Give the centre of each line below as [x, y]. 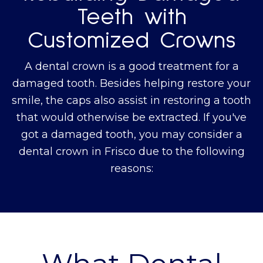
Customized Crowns [131, 41]
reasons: [131, 169]
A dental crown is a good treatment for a [131, 67]
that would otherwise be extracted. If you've [131, 118]
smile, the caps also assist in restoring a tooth [131, 101]
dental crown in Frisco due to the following [131, 152]
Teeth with [131, 17]
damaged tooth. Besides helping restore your [131, 84]
